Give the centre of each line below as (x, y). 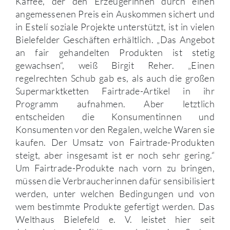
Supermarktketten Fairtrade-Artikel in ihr (115, 91)
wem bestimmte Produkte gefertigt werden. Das (115, 207)
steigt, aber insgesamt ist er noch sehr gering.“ (115, 155)
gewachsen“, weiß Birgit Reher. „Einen (115, 65)
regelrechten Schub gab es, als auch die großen (115, 78)
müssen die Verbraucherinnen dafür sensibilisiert (115, 181)
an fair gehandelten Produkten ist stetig (115, 53)
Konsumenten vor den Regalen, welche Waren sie (115, 130)
